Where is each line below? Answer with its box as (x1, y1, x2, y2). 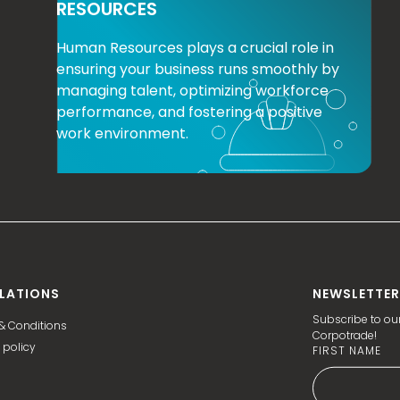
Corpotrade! (312, 327, 377, 343)
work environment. (56, 123, 189, 145)
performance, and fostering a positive (56, 102, 323, 123)
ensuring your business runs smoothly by (56, 59, 340, 80)
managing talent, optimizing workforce (56, 80, 329, 102)
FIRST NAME (312, 342, 381, 358)
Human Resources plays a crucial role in (56, 37, 335, 59)
